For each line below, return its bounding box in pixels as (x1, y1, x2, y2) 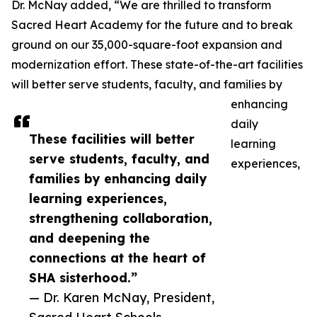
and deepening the (29, 230, 150, 246)
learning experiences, (29, 190, 167, 207)
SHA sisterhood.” (29, 270, 137, 286)
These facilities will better (29, 131, 195, 147)
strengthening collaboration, (29, 210, 212, 226)
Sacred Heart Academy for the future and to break (11, 18, 293, 33)
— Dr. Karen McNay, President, (29, 289, 214, 306)
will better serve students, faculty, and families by (11, 77, 282, 92)
